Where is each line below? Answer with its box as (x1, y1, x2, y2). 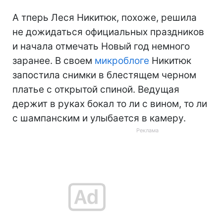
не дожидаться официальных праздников (12, 26, 204, 38)
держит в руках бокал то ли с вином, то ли (12, 98, 207, 110)
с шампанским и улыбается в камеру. (12, 112, 186, 124)
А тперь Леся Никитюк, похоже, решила (12, 11, 197, 23)
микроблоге (95, 55, 149, 66)
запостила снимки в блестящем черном (12, 69, 196, 81)
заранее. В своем (12, 55, 95, 66)
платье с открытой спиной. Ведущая (12, 83, 179, 95)
